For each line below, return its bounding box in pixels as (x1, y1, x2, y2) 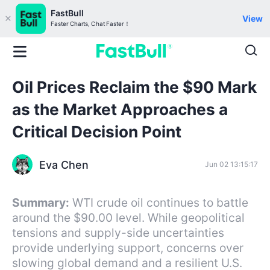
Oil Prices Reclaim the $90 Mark (12, 78, 257, 97)
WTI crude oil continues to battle (72, 195, 248, 210)
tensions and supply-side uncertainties (12, 225, 224, 240)
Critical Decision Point (12, 122, 181, 142)
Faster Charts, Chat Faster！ (51, 20, 130, 28)
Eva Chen (39, 158, 89, 171)
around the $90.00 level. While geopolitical (12, 210, 245, 225)
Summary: (12, 195, 69, 210)
